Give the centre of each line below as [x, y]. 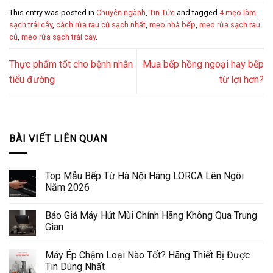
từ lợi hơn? [242, 79]
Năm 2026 [67, 188]
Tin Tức [162, 12]
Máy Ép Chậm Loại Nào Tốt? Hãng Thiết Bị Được [147, 255]
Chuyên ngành [121, 12]
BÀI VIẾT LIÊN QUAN [58, 138]
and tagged [197, 12]
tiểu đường [32, 79]
